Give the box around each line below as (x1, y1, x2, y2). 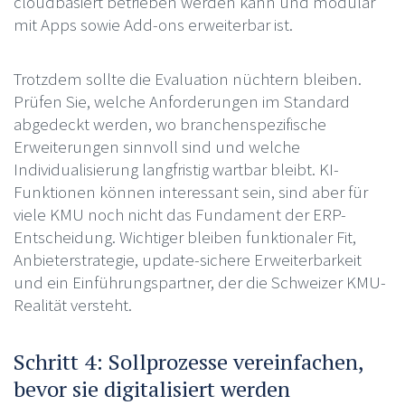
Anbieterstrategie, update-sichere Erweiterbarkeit (13, 248, 362, 270)
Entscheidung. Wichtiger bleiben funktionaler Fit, (13, 225, 356, 248)
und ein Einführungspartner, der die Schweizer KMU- (13, 270, 386, 293)
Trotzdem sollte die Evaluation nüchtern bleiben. (13, 67, 362, 89)
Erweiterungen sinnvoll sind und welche (13, 135, 300, 157)
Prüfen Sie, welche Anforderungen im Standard (13, 89, 350, 112)
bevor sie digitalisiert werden (13, 373, 290, 403)
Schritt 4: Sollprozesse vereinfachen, (13, 346, 363, 376)
